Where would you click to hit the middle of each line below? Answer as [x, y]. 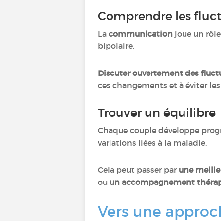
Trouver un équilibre [157, 113]
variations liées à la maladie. [152, 143]
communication [142, 34]
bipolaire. [116, 46]
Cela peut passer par [138, 170]
